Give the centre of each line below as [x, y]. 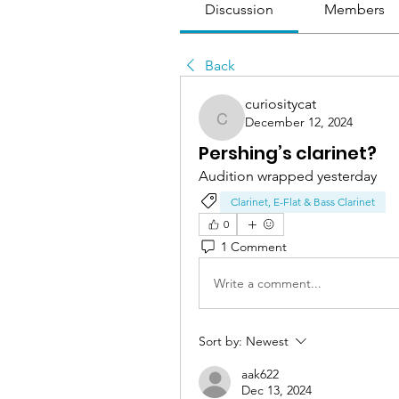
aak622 [260, 374]
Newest [267, 341]
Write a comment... [268, 283]
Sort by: [220, 341]
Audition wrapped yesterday [288, 176]
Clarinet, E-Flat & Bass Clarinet [303, 202]
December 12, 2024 [299, 122]
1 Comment [254, 246]
